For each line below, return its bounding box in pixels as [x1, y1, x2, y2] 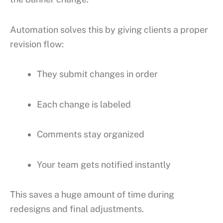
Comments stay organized [37, 129, 144, 140]
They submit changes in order [37, 69, 158, 80]
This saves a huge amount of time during [10, 189, 174, 200]
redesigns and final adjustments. [10, 204, 144, 215]
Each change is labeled [37, 99, 131, 110]
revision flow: [10, 38, 64, 49]
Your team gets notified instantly [37, 159, 171, 170]
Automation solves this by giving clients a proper [10, 24, 208, 35]
